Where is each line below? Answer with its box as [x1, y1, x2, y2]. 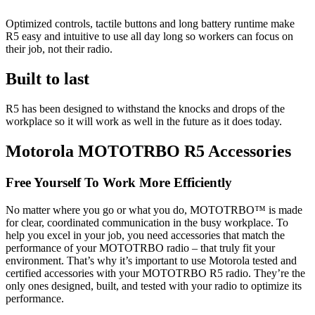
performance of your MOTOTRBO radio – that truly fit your [6, 241, 275, 254]
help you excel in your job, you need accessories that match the [6, 229, 285, 241]
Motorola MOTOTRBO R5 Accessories [6, 141, 291, 160]
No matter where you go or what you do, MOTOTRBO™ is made [6, 203, 302, 216]
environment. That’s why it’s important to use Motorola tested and [6, 254, 297, 266]
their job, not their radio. [6, 43, 112, 56]
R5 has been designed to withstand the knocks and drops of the [6, 103, 285, 115]
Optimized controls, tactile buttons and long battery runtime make [6, 18, 295, 30]
